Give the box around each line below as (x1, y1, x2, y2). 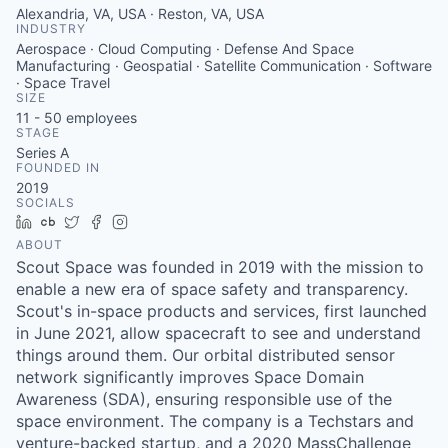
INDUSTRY (16, 21, 86, 36)
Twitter (87, 213, 132, 230)
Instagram (135, 213, 201, 230)
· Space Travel (16, 74, 110, 91)
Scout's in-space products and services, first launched (16, 301, 427, 321)
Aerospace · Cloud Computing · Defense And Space (16, 40, 354, 57)
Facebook (111, 213, 176, 230)
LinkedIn (39, 213, 95, 230)
